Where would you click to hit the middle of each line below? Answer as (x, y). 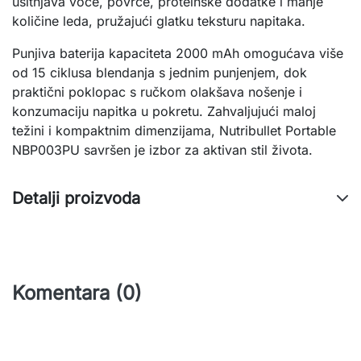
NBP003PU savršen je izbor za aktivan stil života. (162, 150)
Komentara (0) (77, 293)
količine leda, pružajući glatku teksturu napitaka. (159, 21)
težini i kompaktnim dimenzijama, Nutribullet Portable (174, 131)
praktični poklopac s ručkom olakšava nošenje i (157, 92)
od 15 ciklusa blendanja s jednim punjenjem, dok (160, 73)
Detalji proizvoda (76, 198)
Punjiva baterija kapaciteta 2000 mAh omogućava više (178, 53)
